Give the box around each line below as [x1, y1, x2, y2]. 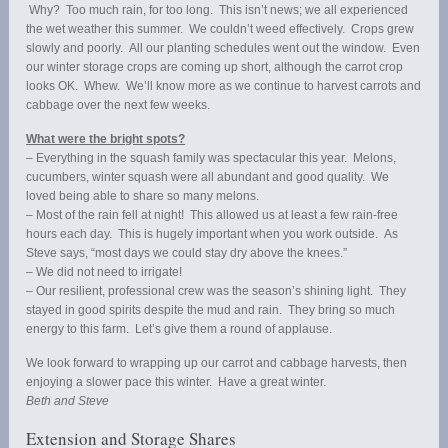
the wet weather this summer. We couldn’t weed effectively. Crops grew [26, 22, 415, 37]
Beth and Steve [26, 394, 110, 409]
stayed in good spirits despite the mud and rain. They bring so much [26, 303, 396, 318]
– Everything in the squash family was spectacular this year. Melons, [26, 151, 397, 166]
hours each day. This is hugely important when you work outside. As [26, 227, 399, 242]
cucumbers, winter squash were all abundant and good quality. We [26, 170, 390, 185]
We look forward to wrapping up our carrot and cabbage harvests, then [26, 356, 408, 371]
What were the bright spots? [26, 132, 186, 147]
